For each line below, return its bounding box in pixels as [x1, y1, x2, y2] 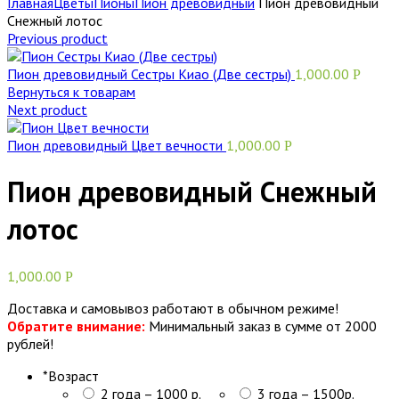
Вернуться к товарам [7, 83, 135, 101]
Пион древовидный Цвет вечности [7, 136, 226, 154]
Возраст [48, 366, 99, 385]
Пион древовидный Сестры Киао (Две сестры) [7, 65, 295, 83]
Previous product [7, 29, 108, 47]
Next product [7, 101, 87, 118]
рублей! [7, 334, 53, 353]
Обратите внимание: [7, 316, 149, 335]
